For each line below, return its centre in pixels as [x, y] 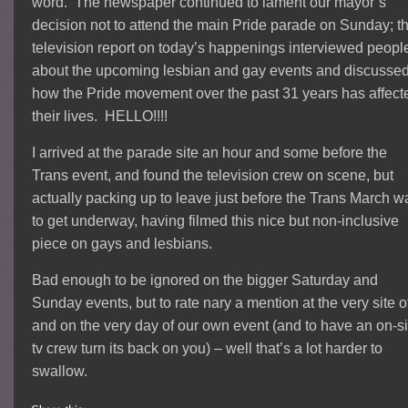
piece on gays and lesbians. [122, 244]
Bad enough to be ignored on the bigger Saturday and [205, 280]
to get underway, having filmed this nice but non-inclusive [216, 221]
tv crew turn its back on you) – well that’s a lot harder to [208, 349]
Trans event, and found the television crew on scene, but [213, 176]
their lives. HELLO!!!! [100, 117]
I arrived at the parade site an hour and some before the [210, 153]
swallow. [60, 372]
